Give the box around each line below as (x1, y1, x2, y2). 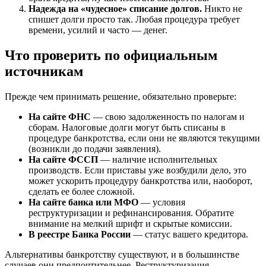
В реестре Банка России (28, 229, 131, 239)
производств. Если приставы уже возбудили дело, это (28, 164, 246, 175)
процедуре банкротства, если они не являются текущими (28, 132, 260, 143)
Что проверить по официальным (5, 47, 217, 63)
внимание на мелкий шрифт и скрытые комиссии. (28, 218, 232, 229)
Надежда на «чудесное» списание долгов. (28, 3, 202, 14)
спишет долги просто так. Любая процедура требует (28, 14, 240, 24)
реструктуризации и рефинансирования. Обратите (28, 207, 234, 218)
